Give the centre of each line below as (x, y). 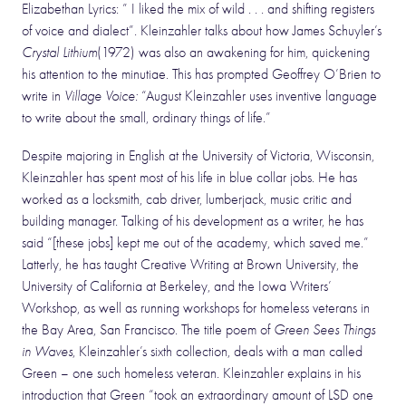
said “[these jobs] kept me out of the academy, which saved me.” (195, 243)
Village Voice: (101, 96)
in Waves (47, 352)
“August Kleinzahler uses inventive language (257, 96)
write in (43, 96)
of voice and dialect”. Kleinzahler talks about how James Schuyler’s (202, 31)
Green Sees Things (324, 330)
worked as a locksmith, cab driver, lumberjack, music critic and (187, 199)
